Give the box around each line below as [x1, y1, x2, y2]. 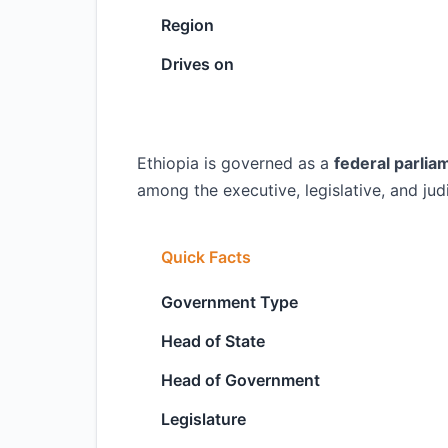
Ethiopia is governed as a [137, 153, 334, 173]
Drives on [161, 54, 234, 74]
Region [161, 15, 214, 35]
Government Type [161, 292, 298, 312]
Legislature [161, 409, 246, 429]
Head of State [161, 331, 265, 351]
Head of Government [161, 370, 320, 390]
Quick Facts [161, 247, 251, 267]
